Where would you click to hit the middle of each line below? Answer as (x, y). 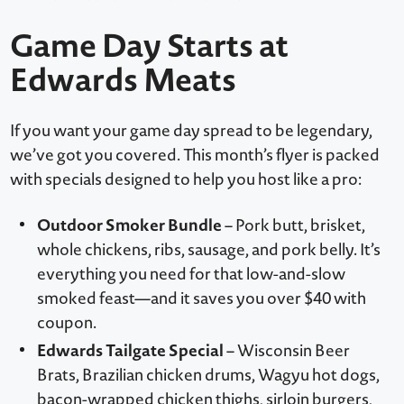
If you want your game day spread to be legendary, (192, 130)
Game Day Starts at (150, 45)
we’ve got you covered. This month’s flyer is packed (195, 154)
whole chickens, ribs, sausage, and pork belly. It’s (209, 249)
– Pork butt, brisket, (294, 225)
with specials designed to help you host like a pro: (186, 179)
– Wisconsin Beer (287, 350)
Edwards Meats (124, 79)
